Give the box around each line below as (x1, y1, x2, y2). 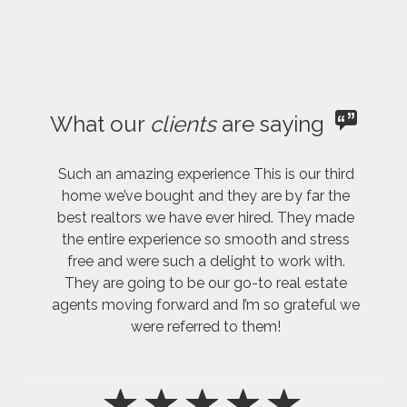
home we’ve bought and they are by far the (62, 186, 350, 204)
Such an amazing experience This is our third (57, 164, 354, 183)
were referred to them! (131, 317, 281, 335)
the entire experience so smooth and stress (62, 230, 350, 248)
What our (50, 110, 150, 137)
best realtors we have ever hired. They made (57, 208, 354, 226)
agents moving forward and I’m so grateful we (52, 295, 360, 313)
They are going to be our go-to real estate (65, 273, 347, 292)
